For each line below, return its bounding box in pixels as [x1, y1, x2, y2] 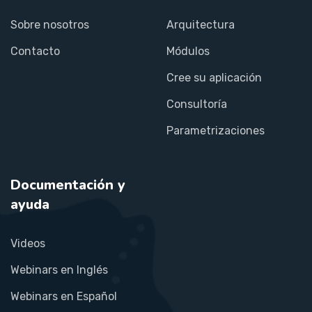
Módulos [166, 44, 210, 58]
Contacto [10, 44, 60, 58]
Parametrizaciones [166, 123, 265, 137]
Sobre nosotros [10, 17, 89, 31]
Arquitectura [166, 17, 235, 31]
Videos [10, 236, 45, 250]
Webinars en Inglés [10, 263, 108, 276]
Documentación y [10, 175, 125, 194]
